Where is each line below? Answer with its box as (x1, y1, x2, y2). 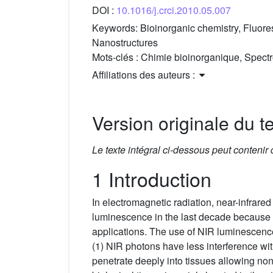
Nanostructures (92, 35, 158, 50)
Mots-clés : (92, 50, 141, 65)
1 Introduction (92, 165, 211, 193)
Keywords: (92, 21, 140, 35)
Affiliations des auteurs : (92, 68, 197, 82)
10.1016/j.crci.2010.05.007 (116, 3, 231, 18)
